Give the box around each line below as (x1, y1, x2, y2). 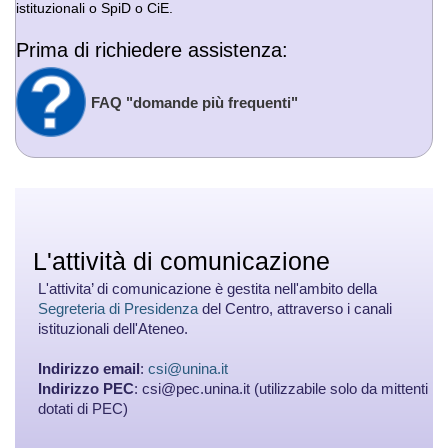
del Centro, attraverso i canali (198, 300, 392, 317)
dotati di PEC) (38, 400, 128, 417)
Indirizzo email (38, 360, 140, 377)
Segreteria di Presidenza (38, 300, 198, 317)
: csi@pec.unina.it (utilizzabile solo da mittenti (134, 380, 428, 397)
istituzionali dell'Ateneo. (38, 320, 188, 337)
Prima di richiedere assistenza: (16, 39, 288, 61)
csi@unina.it (148, 360, 228, 377)
